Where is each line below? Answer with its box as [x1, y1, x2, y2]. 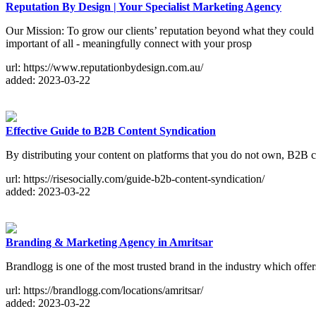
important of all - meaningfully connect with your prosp [6, 37, 252, 50]
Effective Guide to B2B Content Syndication [6, 125, 216, 138]
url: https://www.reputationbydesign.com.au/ [6, 61, 203, 74]
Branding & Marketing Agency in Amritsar [6, 236, 213, 249]
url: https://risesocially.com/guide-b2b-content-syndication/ [6, 173, 265, 186]
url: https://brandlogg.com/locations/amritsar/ [6, 284, 203, 297]
